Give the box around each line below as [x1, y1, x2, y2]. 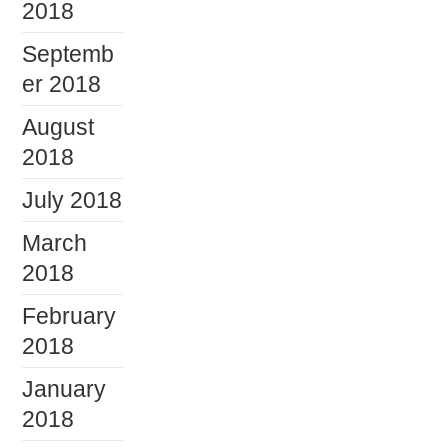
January [22, 375, 107, 402]
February [22, 302, 117, 329]
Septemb [22, 40, 115, 67]
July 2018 [22, 186, 123, 213]
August [22, 113, 95, 140]
